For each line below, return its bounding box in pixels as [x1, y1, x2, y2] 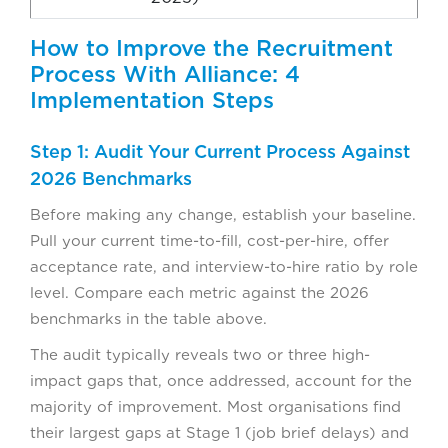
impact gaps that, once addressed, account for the [30, 371, 412, 390]
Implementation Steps [30, 86, 274, 113]
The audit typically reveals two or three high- [30, 345, 370, 364]
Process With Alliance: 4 [30, 60, 300, 87]
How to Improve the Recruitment [30, 34, 393, 61]
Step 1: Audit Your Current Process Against [30, 140, 410, 162]
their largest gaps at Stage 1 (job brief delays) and [30, 423, 409, 442]
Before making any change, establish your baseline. [30, 205, 416, 224]
